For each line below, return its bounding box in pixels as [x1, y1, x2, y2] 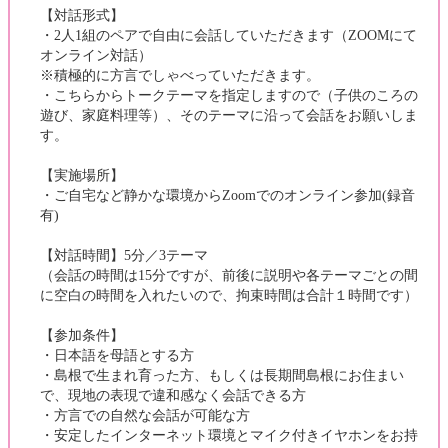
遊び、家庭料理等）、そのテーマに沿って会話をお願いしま [40, 108, 418, 124]
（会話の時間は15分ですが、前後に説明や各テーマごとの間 [40, 268, 418, 284]
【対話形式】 [40, 8, 124, 24]
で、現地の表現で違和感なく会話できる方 [40, 388, 306, 404]
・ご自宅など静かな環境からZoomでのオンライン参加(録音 [40, 188, 415, 204]
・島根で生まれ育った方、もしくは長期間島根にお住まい [40, 368, 404, 384]
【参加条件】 [40, 328, 124, 344]
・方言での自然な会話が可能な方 [40, 408, 250, 424]
